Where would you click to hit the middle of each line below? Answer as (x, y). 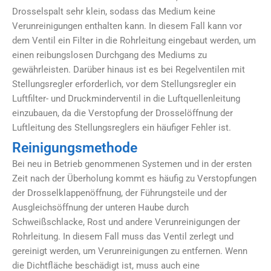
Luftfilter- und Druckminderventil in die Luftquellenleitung (126, 99)
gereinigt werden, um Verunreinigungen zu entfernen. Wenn (130, 251)
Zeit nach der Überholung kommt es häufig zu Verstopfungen (134, 178)
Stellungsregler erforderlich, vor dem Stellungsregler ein (124, 84)
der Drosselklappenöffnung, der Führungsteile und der (119, 193)
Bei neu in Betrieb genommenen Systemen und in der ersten (132, 164)
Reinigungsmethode (75, 148)
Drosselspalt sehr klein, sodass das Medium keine (114, 12)
